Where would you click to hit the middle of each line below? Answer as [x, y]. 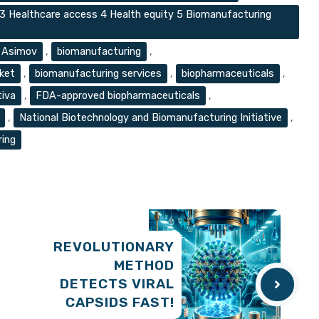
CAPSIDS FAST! [120, 303]
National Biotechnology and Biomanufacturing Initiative [151, 118]
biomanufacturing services [98, 74]
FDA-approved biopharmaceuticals [118, 96]
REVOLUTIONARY [114, 247]
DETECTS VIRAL [117, 284]
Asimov [19, 52]
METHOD [144, 266]
